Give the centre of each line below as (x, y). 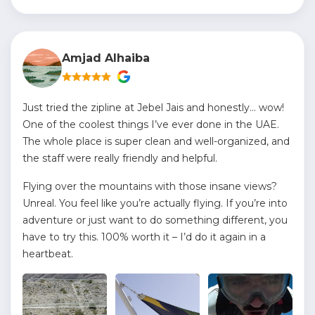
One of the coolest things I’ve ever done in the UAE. (151, 124)
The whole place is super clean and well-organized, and (156, 141)
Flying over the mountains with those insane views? (150, 186)
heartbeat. (48, 254)
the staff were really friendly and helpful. (120, 158)
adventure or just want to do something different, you (155, 220)
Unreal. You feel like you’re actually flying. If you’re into (155, 203)
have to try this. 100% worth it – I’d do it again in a (144, 237)
